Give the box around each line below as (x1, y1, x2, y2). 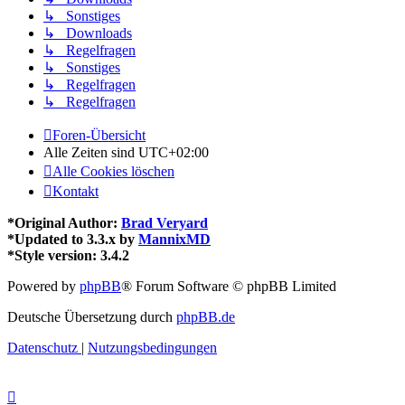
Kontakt (52, 184, 99, 200)
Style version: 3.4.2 (14, 248, 129, 264)
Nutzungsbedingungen (88, 340, 217, 356)
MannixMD (138, 231, 211, 248)
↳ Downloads (43, 25, 132, 42)
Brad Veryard (121, 215, 208, 231)
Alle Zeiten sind (43, 145, 138, 161)
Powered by (7, 278, 80, 295)
